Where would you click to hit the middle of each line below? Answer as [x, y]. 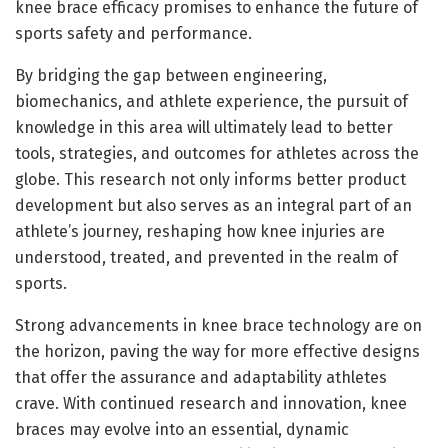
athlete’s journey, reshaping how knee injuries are [200, 231]
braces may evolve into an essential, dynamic [182, 429]
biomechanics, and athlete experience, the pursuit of [211, 101]
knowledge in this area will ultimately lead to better [204, 127]
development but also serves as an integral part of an [213, 205]
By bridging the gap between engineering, [171, 75]
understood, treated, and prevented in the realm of [206, 257]
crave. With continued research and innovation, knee [211, 403]
